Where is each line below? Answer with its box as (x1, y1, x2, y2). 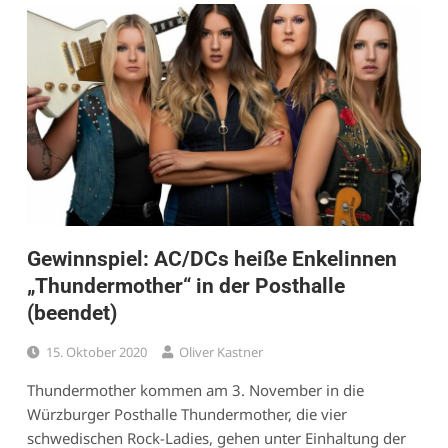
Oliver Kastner (178, 342, 263, 361)
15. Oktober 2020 (45, 342, 147, 361)
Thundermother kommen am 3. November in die (26, 379, 364, 400)
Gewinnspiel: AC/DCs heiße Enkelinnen (26, 246, 397, 271)
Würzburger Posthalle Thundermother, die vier (26, 403, 347, 424)
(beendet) (26, 300, 117, 325)
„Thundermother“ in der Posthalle (26, 273, 345, 298)
